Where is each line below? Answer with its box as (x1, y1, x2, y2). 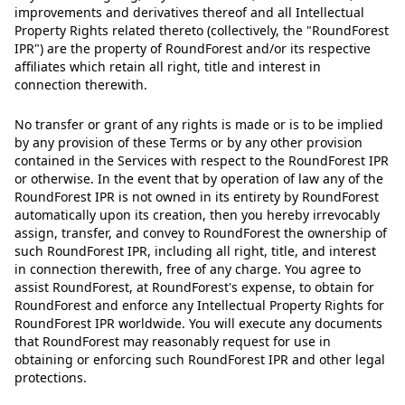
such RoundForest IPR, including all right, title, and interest (14, 242, 376, 259)
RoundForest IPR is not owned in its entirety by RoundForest (14, 188, 379, 205)
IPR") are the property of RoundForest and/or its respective (14, 40, 371, 57)
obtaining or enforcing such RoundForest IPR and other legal (14, 351, 385, 368)
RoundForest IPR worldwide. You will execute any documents (14, 315, 382, 332)
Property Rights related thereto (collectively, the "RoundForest (14, 22, 389, 39)
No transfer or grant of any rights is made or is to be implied (14, 116, 383, 133)
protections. (14, 369, 87, 386)
